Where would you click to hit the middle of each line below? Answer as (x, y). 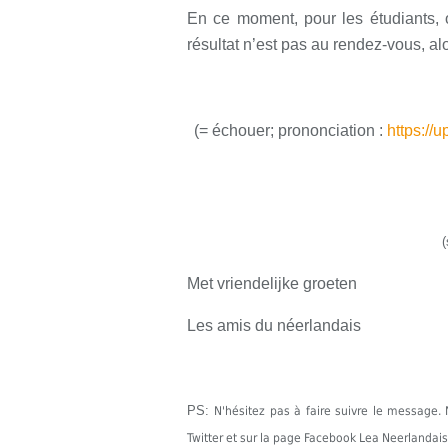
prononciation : (330, 130)
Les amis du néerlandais (274, 325)
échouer (241, 130)
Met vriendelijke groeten (272, 283)
